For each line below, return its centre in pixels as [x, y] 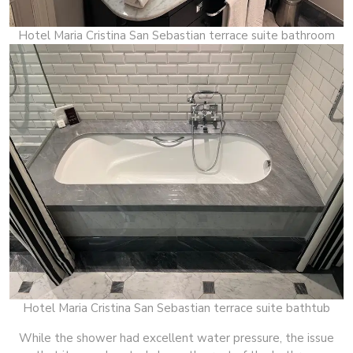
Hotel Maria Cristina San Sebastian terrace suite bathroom [176, 35]
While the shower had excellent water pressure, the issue [176, 338]
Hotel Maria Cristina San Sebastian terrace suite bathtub [176, 308]
